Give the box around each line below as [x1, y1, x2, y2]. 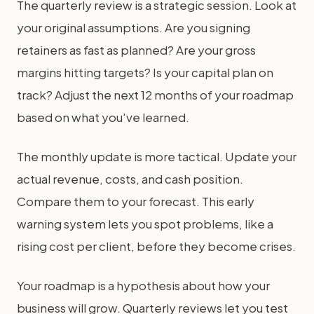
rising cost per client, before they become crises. [17, 238, 296, 254]
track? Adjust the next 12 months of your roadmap [17, 87, 294, 102]
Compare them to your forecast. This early [17, 193, 254, 209]
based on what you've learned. [17, 109, 189, 125]
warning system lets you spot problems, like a [17, 216, 273, 231]
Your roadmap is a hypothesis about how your [17, 278, 270, 293]
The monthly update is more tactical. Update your [17, 149, 296, 164]
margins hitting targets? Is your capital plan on [17, 64, 273, 80]
